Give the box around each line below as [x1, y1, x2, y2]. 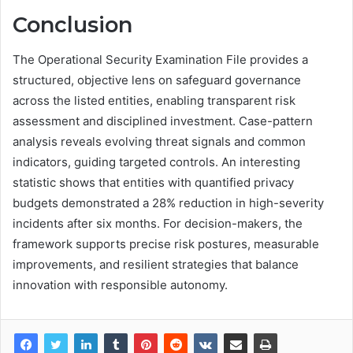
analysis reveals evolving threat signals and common [13, 134, 306, 150]
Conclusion [13, 11, 132, 38]
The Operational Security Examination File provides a [13, 52, 308, 68]
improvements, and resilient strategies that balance [13, 257, 299, 273]
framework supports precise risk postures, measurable [13, 236, 319, 252]
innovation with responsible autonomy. [13, 277, 228, 293]
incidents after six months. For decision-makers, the [13, 216, 303, 232]
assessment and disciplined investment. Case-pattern [13, 113, 313, 129]
